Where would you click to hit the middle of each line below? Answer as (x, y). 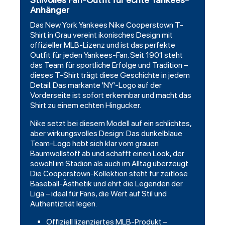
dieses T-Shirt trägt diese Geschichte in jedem (110, 75)
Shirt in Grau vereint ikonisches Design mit (101, 35)
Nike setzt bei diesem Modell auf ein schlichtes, (111, 124)
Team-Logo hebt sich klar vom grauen (94, 144)
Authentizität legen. (64, 204)
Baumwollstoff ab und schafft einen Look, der (107, 154)
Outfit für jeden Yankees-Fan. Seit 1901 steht (106, 55)
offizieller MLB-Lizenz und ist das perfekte (103, 45)
